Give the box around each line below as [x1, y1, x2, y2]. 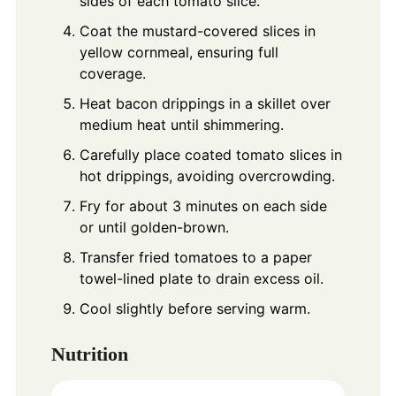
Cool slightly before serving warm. [79, 299, 310, 317]
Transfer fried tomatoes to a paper [79, 247, 312, 266]
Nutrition [50, 343, 128, 366]
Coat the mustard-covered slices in [79, 21, 316, 40]
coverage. [79, 64, 146, 82]
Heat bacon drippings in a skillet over [79, 94, 331, 112]
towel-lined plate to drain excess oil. [79, 269, 324, 287]
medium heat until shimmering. [79, 115, 284, 133]
